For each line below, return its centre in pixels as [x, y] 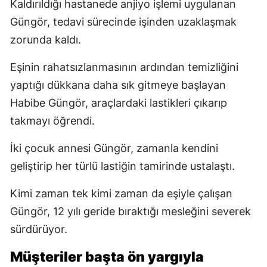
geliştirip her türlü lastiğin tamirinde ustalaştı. [122, 166]
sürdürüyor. [39, 229]
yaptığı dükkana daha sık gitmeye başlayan [118, 85]
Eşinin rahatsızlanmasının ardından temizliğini [124, 67]
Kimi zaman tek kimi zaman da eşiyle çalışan [121, 194]
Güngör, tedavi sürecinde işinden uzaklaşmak [123, 22]
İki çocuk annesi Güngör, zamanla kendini [114, 148]
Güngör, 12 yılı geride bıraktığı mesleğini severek [131, 212]
